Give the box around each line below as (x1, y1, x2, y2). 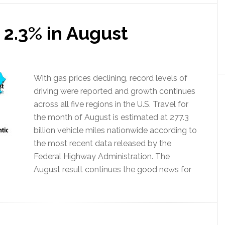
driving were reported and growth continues (34, 86, 195, 96)
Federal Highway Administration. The (34, 152, 170, 161)
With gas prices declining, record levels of (34, 73, 187, 83)
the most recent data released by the (34, 139, 171, 148)
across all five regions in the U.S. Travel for (34, 99, 188, 109)
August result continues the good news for (34, 165, 191, 174)
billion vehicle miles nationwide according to (34, 126, 197, 135)
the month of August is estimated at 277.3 (34, 113, 189, 122)
